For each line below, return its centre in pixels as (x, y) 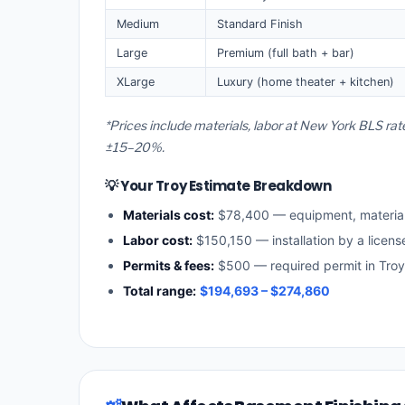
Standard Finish (260, 24)
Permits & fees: (169, 266)
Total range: (160, 291)
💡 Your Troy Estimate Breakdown (218, 186)
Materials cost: (169, 215)
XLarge (136, 81)
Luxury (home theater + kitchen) (306, 81)
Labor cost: (158, 240)
